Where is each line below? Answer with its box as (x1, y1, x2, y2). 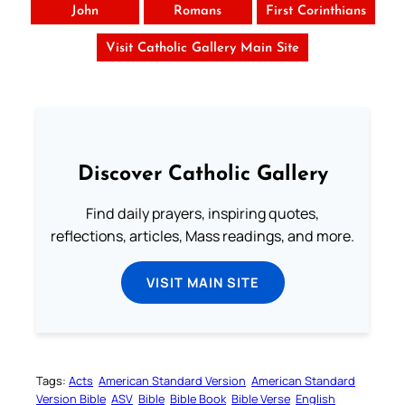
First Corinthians (265, 4, 366, 18)
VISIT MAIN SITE (146, 272, 259, 291)
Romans (174, 4, 221, 18)
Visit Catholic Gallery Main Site (106, 41, 299, 55)
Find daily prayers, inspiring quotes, (86, 202, 319, 223)
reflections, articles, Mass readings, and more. (51, 225, 354, 246)
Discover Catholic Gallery (77, 164, 328, 185)
